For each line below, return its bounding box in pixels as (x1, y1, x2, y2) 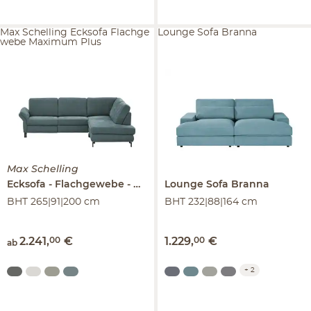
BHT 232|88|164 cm (164, 197, 258, 208)
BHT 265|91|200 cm (7, 197, 100, 208)
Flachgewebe (55, 180, 124, 190)
